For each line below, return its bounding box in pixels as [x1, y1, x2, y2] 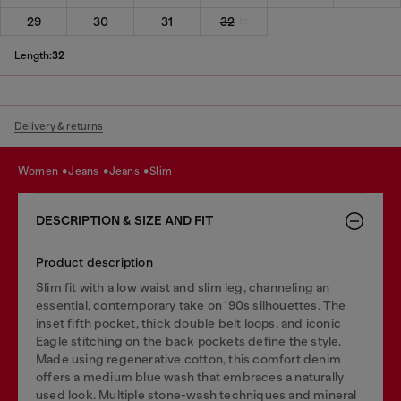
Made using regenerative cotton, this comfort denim [36, 351, 342, 366]
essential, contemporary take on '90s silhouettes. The [36, 297, 346, 312]
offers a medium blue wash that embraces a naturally [36, 369, 345, 384]
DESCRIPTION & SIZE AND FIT [36, 212, 213, 228]
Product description [36, 254, 153, 269]
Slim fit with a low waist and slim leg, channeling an [36, 279, 330, 294]
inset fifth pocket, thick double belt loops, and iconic [36, 315, 342, 330]
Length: [14, 48, 52, 62]
